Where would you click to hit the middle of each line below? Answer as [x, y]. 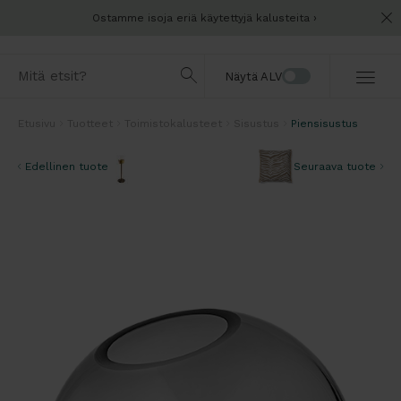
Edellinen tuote [67, 166]
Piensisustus [324, 123]
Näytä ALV [253, 76]
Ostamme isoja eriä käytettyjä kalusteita [200, 18]
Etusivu [37, 123]
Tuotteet [90, 123]
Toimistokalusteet [173, 123]
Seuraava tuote [335, 166]
